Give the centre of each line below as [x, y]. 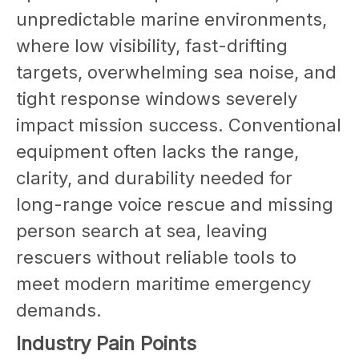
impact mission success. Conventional [179, 125]
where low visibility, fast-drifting [152, 46]
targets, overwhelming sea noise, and [176, 73]
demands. [59, 311]
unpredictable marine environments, [171, 20]
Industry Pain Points [106, 344]
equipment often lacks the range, [157, 152]
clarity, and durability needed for [154, 178]
